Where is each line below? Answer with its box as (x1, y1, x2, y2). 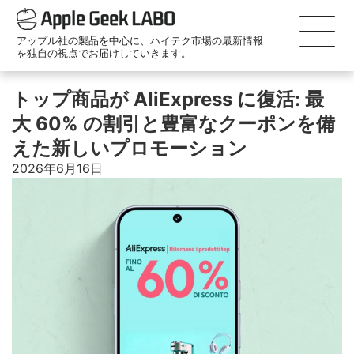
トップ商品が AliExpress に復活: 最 (12, 88, 324, 111)
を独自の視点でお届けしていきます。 (16, 46, 191, 59)
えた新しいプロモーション (12, 137, 247, 160)
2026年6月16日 (12, 160, 103, 176)
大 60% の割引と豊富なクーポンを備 (12, 112, 335, 135)
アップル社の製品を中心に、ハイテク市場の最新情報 (16, 33, 263, 47)
